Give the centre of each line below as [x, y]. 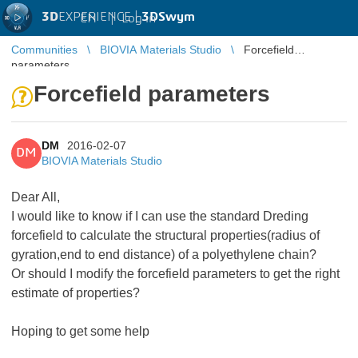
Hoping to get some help [80, 331]
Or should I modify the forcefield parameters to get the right [175, 274]
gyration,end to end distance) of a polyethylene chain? [164, 255]
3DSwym [168, 17]
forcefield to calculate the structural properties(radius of [165, 235]
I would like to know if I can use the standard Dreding [160, 216]
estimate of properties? [76, 293]
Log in [139, 18]
